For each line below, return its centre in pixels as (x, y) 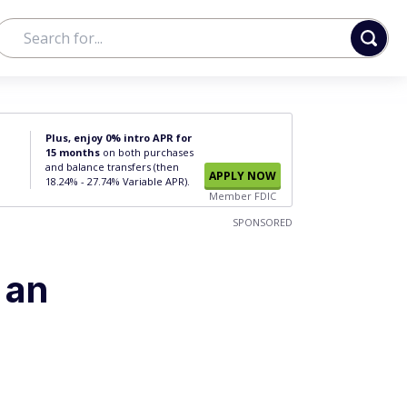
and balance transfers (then (112, 167)
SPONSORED (263, 222)
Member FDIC (243, 196)
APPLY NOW (243, 176)
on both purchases (147, 152)
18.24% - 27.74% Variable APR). (118, 181)
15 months (73, 152)
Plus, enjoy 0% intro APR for (119, 138)
